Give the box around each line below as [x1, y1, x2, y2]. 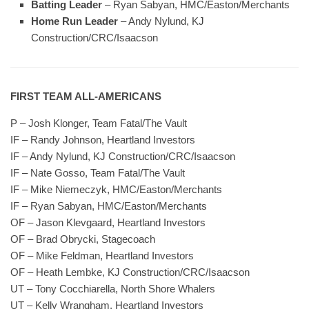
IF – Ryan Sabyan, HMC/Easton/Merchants [10, 200, 207, 212]
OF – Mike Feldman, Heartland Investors [10, 250, 194, 261]
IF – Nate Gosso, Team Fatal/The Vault [10, 167, 185, 179]
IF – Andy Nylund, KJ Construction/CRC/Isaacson [10, 150, 235, 162]
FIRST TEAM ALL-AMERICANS [10, 90, 161, 102]
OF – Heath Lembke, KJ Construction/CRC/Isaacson [10, 266, 250, 278]
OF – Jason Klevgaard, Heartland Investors [10, 217, 206, 228]
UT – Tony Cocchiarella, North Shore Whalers [10, 283, 215, 295]
